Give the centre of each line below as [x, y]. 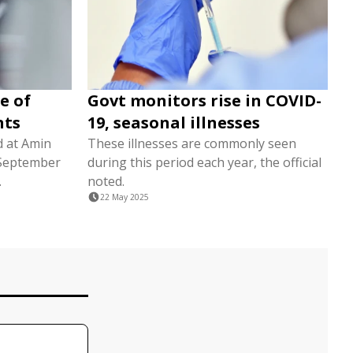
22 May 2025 [124, 197]
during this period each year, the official [204, 162]
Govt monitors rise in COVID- [204, 100]
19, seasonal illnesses [174, 123]
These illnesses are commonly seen [192, 143]
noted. [106, 181]
